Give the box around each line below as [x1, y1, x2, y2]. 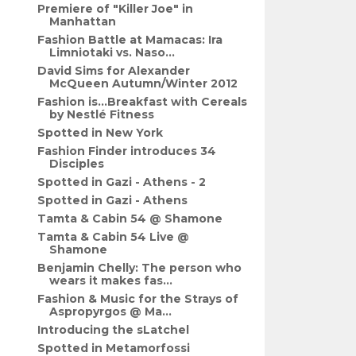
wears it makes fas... [49, 273, 173, 288]
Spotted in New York [37, 126, 164, 140]
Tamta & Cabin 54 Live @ [37, 230, 190, 244]
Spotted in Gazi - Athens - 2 [37, 175, 207, 189]
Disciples [49, 157, 105, 171]
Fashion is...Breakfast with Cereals [37, 95, 248, 109]
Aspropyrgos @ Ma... [49, 304, 172, 319]
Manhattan [49, 14, 117, 29]
